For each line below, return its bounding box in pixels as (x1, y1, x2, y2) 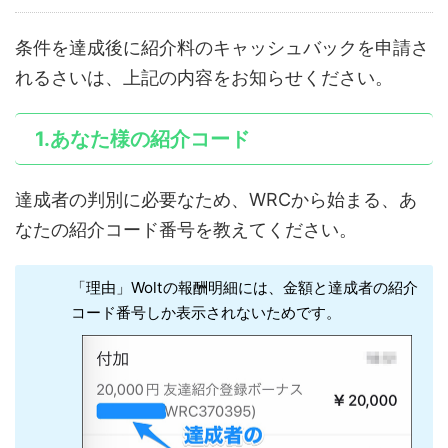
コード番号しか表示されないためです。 (70, 302, 341, 322)
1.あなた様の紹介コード (35, 126, 250, 151)
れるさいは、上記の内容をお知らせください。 (15, 66, 393, 88)
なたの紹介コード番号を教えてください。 (15, 218, 357, 240)
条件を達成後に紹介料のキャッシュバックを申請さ (15, 36, 429, 58)
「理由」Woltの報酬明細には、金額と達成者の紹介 (70, 277, 418, 297)
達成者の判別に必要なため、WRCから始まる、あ (15, 188, 417, 210)
